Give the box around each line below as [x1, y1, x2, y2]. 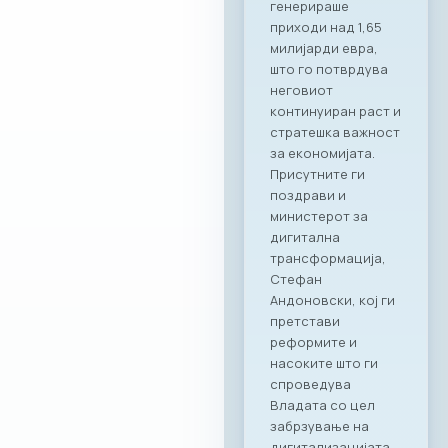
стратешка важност [270, 122, 400, 141]
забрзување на [270, 416, 369, 435]
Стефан [270, 269, 322, 288]
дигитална [270, 227, 340, 246]
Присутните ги [270, 164, 365, 183]
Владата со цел [270, 395, 375, 414]
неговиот [270, 80, 333, 99]
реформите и [270, 332, 357, 351]
